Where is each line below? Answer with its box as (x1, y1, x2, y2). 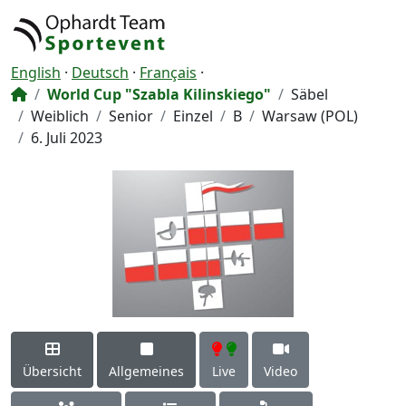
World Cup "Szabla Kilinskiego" (47, 84, 271, 104)
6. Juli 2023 (31, 128, 102, 148)
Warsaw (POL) (262, 106, 358, 126)
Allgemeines (109, 362, 184, 380)
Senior (109, 106, 153, 126)
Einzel (173, 106, 213, 126)
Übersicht (23, 362, 82, 380)
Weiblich (31, 106, 89, 126)
